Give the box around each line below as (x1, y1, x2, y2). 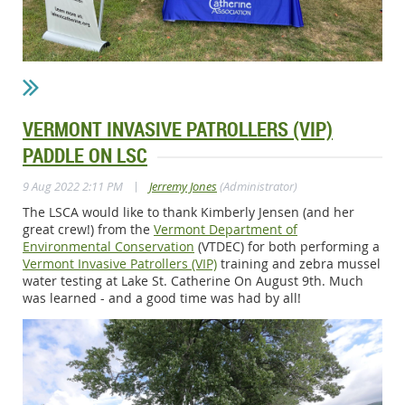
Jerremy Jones (149, 178, 217, 195)
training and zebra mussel (217, 255, 381, 273)
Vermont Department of (154, 221, 297, 239)
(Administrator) (217, 178, 297, 195)
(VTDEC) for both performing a (194, 238, 380, 256)
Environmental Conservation (23, 238, 194, 256)
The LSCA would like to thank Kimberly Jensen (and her (23, 203, 354, 221)
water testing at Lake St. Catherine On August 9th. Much (23, 272, 363, 290)
